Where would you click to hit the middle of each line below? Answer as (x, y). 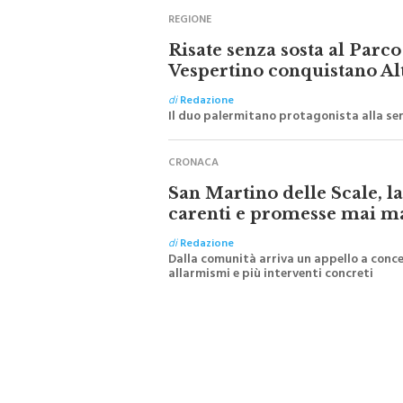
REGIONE (190, 12)
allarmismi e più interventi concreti (271, 266)
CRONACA (193, 155)
